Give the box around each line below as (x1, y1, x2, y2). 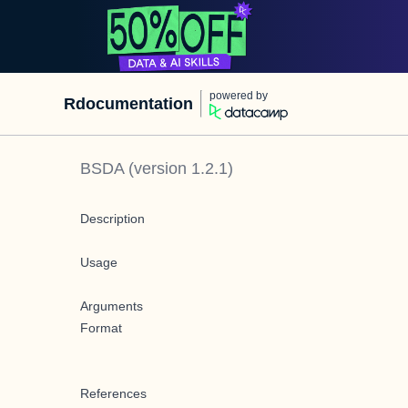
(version (124, 159, 191, 178)
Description (80, 211, 145, 226)
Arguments (80, 299, 143, 313)
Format (80, 321, 122, 335)
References (80, 386, 147, 401)
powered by (209, 89, 268, 102)
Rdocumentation (64, 95, 193, 113)
